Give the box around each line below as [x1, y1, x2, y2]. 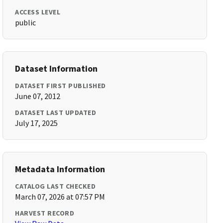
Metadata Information [15, 163, 106, 175]
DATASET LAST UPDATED [15, 108, 97, 117]
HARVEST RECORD [15, 209, 75, 218]
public [15, 17, 36, 27]
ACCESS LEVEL [15, 7, 61, 16]
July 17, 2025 [15, 118, 58, 128]
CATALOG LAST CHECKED [15, 182, 96, 191]
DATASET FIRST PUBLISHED [15, 81, 106, 90]
